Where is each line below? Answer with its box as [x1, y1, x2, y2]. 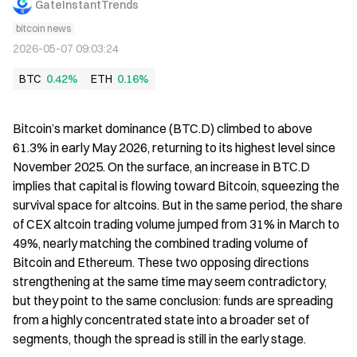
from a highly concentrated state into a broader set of [13, 312, 309, 328]
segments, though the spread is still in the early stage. [13, 331, 306, 347]
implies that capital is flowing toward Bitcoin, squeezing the [13, 178, 339, 194]
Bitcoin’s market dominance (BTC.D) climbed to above [13, 120, 312, 136]
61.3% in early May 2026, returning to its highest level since [13, 139, 335, 155]
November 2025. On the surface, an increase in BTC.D [13, 159, 310, 175]
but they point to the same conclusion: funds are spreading [13, 292, 333, 308]
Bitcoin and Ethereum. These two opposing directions [13, 254, 309, 270]
